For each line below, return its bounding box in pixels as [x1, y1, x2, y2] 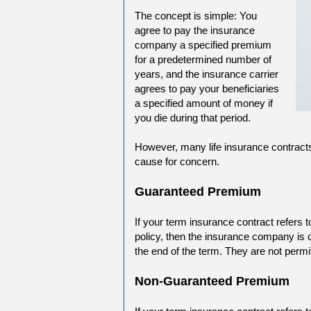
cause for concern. [135, 155, 219, 167]
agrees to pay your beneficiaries [135, 82, 279, 94]
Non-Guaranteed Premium [135, 274, 289, 288]
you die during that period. [135, 111, 251, 124]
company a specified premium [135, 38, 271, 51]
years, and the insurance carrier [135, 67, 278, 80]
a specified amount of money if [135, 96, 273, 109]
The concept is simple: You [135, 9, 257, 22]
